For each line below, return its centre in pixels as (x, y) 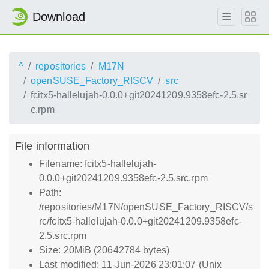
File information (53, 146)
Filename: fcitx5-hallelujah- (98, 164)
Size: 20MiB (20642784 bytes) (104, 250)
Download (59, 17)
